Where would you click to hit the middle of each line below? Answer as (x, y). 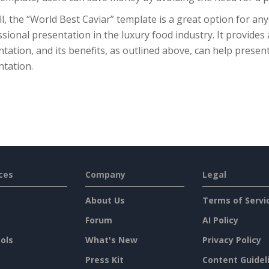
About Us (105, 201)
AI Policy (220, 220)
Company (105, 175)
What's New (111, 240)
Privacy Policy (231, 240)
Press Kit (104, 260)
